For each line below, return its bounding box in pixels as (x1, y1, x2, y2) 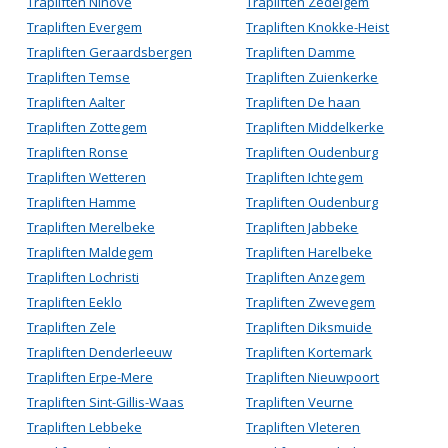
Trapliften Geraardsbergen (27, 43, 192, 61)
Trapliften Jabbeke (246, 218, 359, 236)
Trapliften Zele (27, 318, 116, 336)
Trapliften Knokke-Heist (246, 18, 390, 36)
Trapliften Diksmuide (246, 318, 373, 336)
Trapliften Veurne (246, 393, 354, 411)
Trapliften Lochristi (27, 268, 139, 286)
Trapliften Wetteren (27, 168, 146, 186)
